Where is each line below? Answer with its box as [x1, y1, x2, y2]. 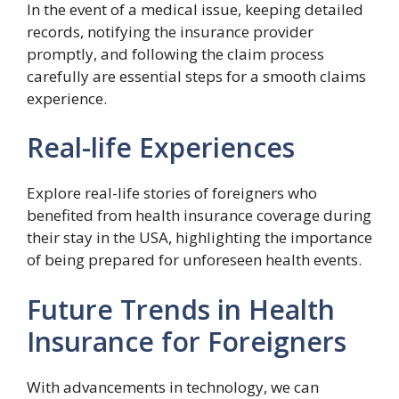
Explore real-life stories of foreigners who [27, 183, 317, 203]
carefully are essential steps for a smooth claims [27, 65, 366, 86]
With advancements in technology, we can [27, 376, 319, 397]
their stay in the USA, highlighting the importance [27, 227, 372, 248]
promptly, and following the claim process [27, 43, 324, 64]
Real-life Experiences [27, 129, 295, 166]
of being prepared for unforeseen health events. [27, 249, 362, 270]
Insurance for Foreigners [27, 322, 346, 360]
